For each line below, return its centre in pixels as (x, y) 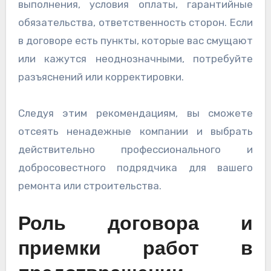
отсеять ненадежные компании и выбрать (135, 132)
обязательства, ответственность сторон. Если (135, 23)
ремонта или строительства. (90, 186)
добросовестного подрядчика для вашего (135, 168)
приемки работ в (135, 250)
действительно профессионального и (135, 150)
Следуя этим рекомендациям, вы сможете (135, 113)
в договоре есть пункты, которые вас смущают (135, 41)
